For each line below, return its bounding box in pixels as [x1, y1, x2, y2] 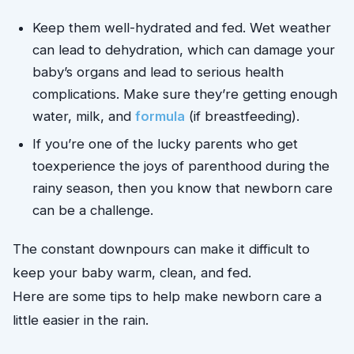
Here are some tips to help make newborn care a [13, 288, 322, 305]
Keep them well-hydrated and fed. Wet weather [32, 20, 332, 36]
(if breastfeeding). [185, 108, 300, 125]
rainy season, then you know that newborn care [32, 180, 333, 197]
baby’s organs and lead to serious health [32, 64, 284, 81]
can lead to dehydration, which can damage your [32, 42, 336, 58]
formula [135, 108, 186, 125]
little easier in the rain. [13, 312, 149, 329]
